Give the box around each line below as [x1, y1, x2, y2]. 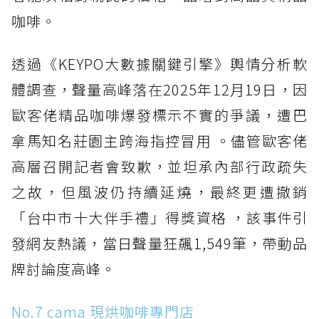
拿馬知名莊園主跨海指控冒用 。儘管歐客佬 [11, 130, 308, 152]
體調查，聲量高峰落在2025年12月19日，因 [11, 79, 308, 100]
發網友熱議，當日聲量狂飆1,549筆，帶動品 [11, 233, 308, 254]
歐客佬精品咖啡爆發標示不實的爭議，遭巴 [11, 105, 308, 126]
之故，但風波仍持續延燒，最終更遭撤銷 [11, 182, 308, 203]
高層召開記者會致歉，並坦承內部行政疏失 [11, 156, 308, 177]
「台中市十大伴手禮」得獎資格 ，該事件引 [11, 207, 308, 229]
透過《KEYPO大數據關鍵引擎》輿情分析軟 [11, 53, 308, 75]
